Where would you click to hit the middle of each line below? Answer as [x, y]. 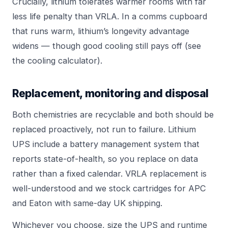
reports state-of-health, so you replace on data [105, 159]
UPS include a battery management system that [106, 144]
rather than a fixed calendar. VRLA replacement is [109, 174]
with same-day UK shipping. [107, 203]
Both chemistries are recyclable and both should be [113, 115]
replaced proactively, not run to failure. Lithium [104, 130]
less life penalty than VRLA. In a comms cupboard [110, 17]
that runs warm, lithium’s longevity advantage [101, 31]
